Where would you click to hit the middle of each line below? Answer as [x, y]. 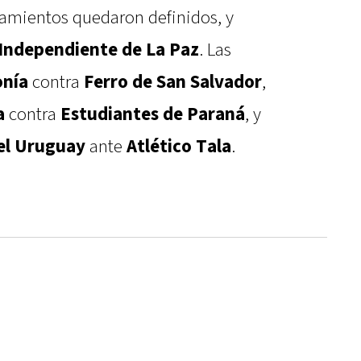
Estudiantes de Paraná [153, 115]
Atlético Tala [179, 147]
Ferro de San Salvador [173, 83]
